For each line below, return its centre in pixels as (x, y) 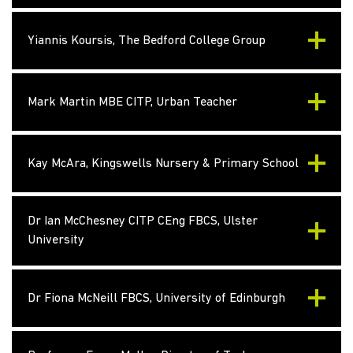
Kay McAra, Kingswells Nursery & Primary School (163, 163)
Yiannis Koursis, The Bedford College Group (147, 41)
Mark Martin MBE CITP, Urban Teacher (132, 102)
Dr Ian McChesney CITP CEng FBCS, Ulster (143, 221)
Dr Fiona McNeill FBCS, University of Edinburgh (156, 298)
